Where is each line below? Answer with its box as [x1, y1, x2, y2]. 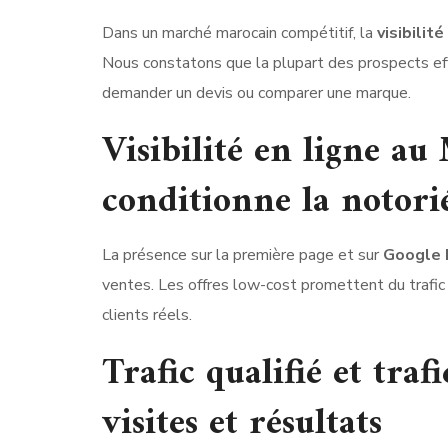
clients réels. [102, 303, 192, 326]
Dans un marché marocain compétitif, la [102, 21, 377, 44]
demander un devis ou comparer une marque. [102, 81, 411, 104]
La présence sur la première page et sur [102, 243, 383, 266]
